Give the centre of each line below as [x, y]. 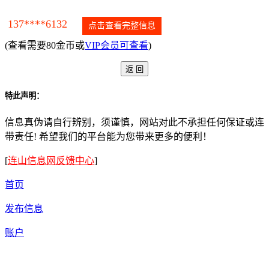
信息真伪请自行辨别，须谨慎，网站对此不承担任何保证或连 [134, 122]
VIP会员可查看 [116, 46]
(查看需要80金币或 [45, 46]
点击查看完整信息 [122, 26]
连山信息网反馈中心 [51, 161]
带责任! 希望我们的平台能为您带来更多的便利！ [108, 137]
